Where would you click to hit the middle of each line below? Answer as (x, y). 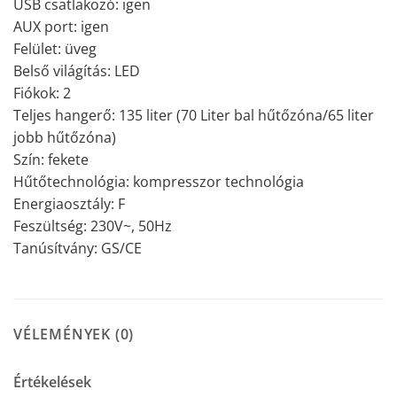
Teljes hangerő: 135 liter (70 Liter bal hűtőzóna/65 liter (194, 115)
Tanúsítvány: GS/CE (78, 248)
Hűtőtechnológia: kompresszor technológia (159, 181)
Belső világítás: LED (77, 70)
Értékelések (52, 382)
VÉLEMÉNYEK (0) (74, 335)
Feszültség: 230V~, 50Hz (93, 226)
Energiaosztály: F (69, 203)
